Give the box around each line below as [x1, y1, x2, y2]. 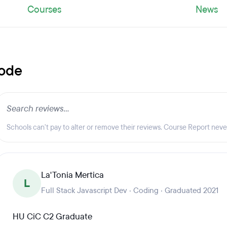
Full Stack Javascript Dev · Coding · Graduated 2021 [41, 185, 218, 196]
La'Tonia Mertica [41, 169, 104, 181]
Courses [27, 3, 61, 16]
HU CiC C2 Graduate [13, 211, 92, 222]
